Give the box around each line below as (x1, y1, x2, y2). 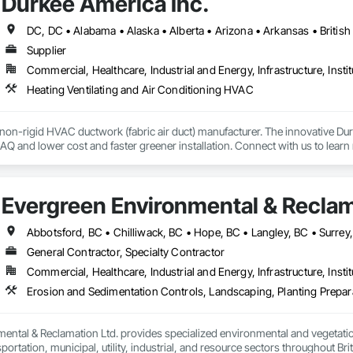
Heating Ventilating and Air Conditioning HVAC (26, 83, 254, 97)
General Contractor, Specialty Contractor (26, 245, 225, 259)
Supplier (26, 43, 67, 58)
